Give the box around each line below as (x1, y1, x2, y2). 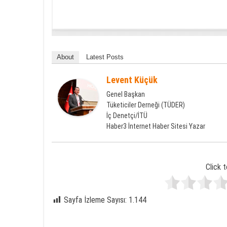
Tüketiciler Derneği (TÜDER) (106, 101, 185, 109)
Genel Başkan (106, 90, 145, 98)
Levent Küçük (106, 74, 158, 85)
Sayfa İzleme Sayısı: (64, 195, 127, 205)
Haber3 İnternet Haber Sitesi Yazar (106, 122, 205, 130)
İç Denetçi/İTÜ (106, 111, 147, 120)
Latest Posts (86, 53, 124, 61)
